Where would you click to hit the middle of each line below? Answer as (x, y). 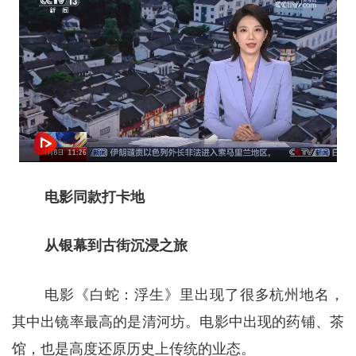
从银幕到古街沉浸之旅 (116, 246)
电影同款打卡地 (94, 197)
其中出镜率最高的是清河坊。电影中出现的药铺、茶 (178, 321)
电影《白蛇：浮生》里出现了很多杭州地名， (194, 294)
